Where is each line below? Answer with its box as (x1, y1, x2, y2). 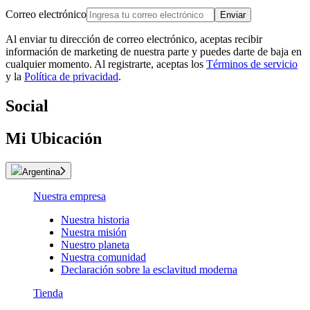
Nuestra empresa (33, 190, 106, 202)
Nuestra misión (61, 226, 127, 238)
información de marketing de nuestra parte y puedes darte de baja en (6, 45, 302, 57)
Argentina (22, 166, 60, 177)
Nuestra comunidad (61, 250, 146, 263)
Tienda (33, 286, 63, 299)
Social (6, 96, 48, 115)
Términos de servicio (206, 57, 298, 70)
